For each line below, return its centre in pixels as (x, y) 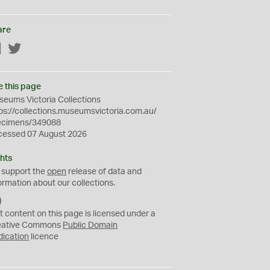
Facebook (21, 49)
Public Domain (90, 225)
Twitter (35, 49)
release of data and (104, 172)
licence (44, 237)
